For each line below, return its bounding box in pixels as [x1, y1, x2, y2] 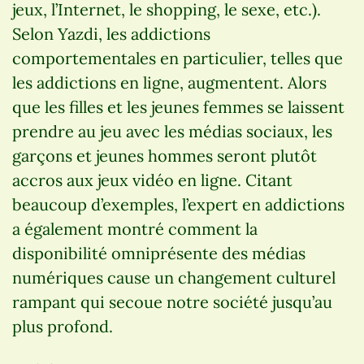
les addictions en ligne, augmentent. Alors [12, 71, 327, 93]
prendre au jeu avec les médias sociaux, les [12, 120, 332, 141]
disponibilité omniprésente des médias [12, 242, 305, 263]
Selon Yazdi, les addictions [12, 23, 210, 44]
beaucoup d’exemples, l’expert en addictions [12, 193, 344, 214]
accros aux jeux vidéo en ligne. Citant [12, 169, 292, 190]
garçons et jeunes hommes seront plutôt [12, 145, 317, 166]
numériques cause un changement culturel [12, 266, 336, 288]
